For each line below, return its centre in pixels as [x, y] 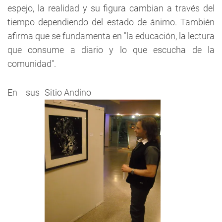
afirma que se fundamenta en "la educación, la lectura [111, 36]
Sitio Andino [68, 93]
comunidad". [32, 64]
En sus [24, 93]
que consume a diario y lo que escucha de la [111, 50]
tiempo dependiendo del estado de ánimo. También [111, 22]
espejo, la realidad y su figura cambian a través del [111, 8]
